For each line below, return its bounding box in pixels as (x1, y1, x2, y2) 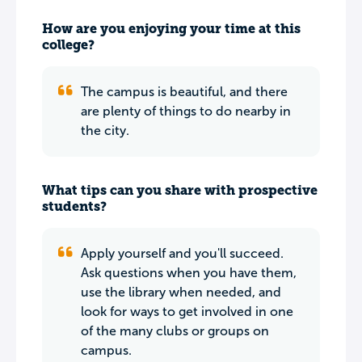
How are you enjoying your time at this (42, 21, 301, 36)
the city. (81, 124, 129, 137)
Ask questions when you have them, (81, 266, 297, 280)
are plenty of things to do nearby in (81, 104, 291, 118)
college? (42, 37, 95, 53)
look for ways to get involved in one (81, 305, 293, 318)
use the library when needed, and (81, 285, 281, 299)
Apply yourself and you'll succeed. (81, 246, 284, 260)
